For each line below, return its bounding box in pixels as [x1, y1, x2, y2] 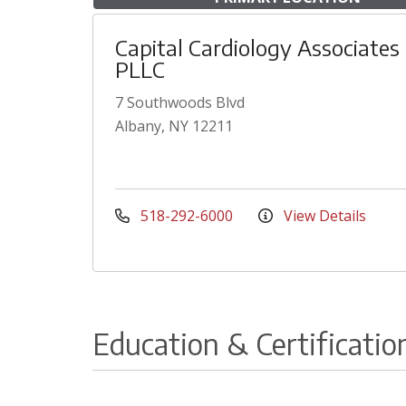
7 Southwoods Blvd [115, 92, 245, 112]
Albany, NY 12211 [115, 116, 233, 136]
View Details [280, 206, 366, 226]
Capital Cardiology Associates [115, 34, 400, 61]
